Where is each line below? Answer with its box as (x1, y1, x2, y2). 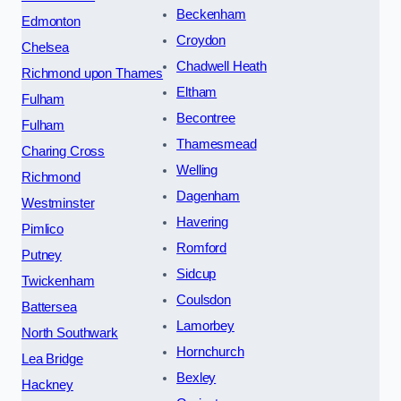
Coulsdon (176, 293, 231, 308)
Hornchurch (176, 345, 244, 360)
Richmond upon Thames (21, 66, 164, 81)
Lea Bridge (21, 352, 83, 367)
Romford (176, 241, 227, 256)
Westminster (21, 196, 95, 211)
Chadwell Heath (176, 59, 268, 74)
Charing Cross (21, 144, 106, 159)
